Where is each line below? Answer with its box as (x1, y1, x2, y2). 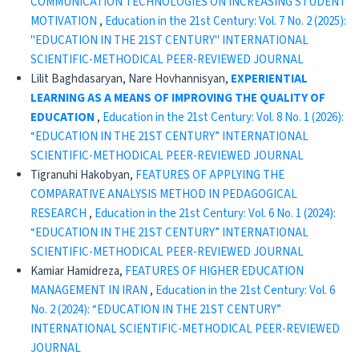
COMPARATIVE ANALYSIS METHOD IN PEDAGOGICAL (30, 186, 297, 203)
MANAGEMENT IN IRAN (30, 282, 150, 299)
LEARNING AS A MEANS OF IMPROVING (30, 90, 235, 107)
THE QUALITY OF (234, 90, 325, 107)
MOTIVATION (30, 13, 99, 30)
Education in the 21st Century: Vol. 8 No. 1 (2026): (102, 109, 344, 126)
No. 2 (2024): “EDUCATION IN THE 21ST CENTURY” (30, 301, 281, 318)
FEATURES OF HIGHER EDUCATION (124, 263, 304, 280)
